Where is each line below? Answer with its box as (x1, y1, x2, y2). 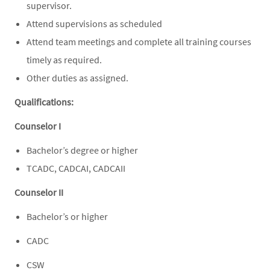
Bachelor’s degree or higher (27, 143, 138, 156)
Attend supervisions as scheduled (27, 17, 162, 30)
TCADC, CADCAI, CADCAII (27, 162, 125, 174)
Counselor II (14, 186, 65, 198)
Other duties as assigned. (27, 71, 130, 84)
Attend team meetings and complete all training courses (27, 35, 251, 48)
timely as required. (27, 53, 102, 66)
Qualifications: (14, 95, 75, 108)
